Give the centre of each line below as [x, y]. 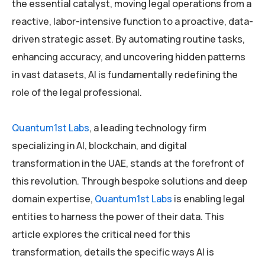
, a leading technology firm [148, 128]
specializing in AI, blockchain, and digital [99, 146]
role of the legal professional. [77, 93]
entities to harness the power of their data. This [118, 217]
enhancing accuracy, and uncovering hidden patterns [129, 57]
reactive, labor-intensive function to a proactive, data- [132, 22]
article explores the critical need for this [101, 235]
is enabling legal [209, 199]
